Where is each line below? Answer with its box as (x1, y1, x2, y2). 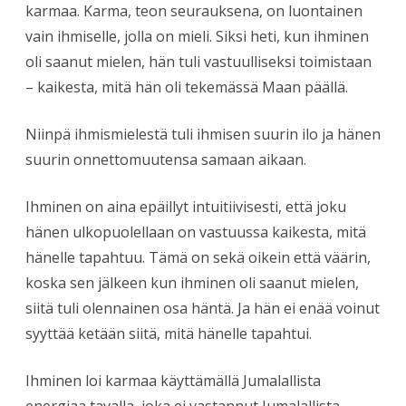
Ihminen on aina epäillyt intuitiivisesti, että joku (25, 196, 346, 217)
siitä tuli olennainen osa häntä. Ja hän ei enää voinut (25, 297, 380, 318)
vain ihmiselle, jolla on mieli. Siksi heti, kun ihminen (25, 25, 369, 46)
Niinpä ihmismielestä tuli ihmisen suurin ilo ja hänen (25, 123, 381, 144)
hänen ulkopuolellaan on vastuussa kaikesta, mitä (25, 221, 366, 242)
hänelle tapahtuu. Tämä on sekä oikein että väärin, (25, 246, 371, 267)
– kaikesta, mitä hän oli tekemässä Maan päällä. (25, 76, 348, 97)
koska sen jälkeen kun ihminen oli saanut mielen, (25, 272, 359, 293)
